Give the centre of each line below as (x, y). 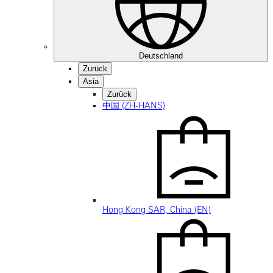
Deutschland (161, 55)
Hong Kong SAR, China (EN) (157, 209)
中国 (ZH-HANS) (134, 105)
